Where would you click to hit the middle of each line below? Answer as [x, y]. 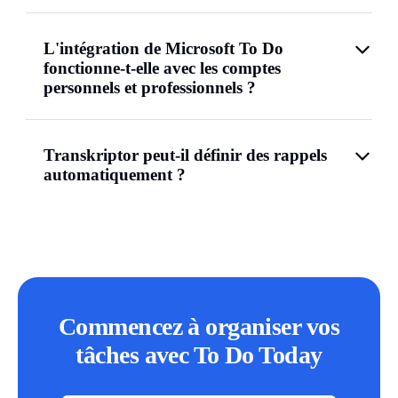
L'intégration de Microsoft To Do [163, 48]
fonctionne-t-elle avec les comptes [162, 68]
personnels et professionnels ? [150, 88]
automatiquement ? [115, 175]
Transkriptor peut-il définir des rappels [185, 155]
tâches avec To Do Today [199, 355]
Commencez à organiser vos [199, 326]
